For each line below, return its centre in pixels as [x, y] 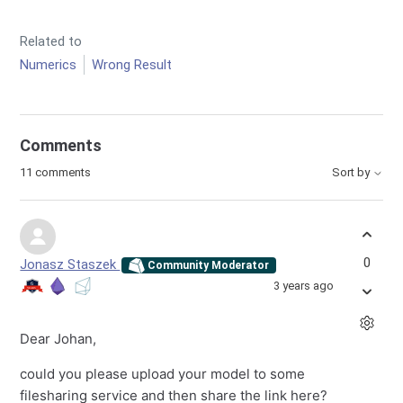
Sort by [352, 173]
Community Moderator [206, 265]
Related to [51, 41]
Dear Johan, [58, 339]
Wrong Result [132, 65]
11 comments [56, 172]
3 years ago [303, 286]
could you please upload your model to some [163, 374]
